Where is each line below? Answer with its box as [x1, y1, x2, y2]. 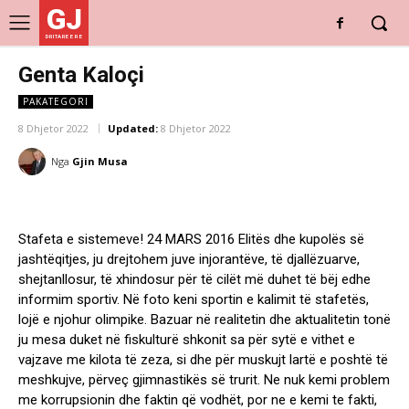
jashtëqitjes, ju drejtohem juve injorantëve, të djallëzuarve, [18, 251, 360, 268]
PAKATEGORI [23, 95, 89, 108]
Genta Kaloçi [18, 62, 144, 88]
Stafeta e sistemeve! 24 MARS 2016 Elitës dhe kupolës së [18, 231, 364, 248]
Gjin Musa [72, 154, 128, 169]
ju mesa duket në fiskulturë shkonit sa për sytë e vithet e [18, 331, 355, 349]
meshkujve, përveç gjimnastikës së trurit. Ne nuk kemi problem [18, 372, 390, 389]
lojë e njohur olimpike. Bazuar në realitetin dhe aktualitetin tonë [18, 311, 391, 329]
